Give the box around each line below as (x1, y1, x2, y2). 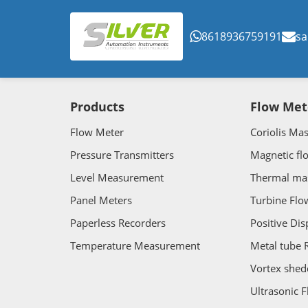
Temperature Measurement (70, 239, 200, 253)
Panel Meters (70, 193, 132, 208)
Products (70, 98, 124, 115)
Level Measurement (70, 170, 164, 185)
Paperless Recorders (70, 216, 166, 230)
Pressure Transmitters (70, 148, 174, 162)
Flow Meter (70, 125, 124, 140)
